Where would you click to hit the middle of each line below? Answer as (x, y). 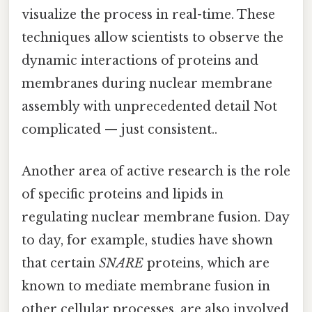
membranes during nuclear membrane (147, 84)
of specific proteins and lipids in (123, 194)
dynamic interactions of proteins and (140, 61)
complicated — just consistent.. (119, 130)
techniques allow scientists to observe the (153, 38)
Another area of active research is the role (156, 171)
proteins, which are (206, 263)
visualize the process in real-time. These (148, 15)
